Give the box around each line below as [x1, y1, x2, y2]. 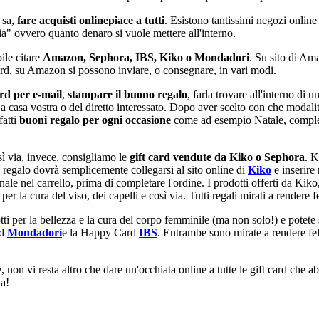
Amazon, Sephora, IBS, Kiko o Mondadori [43, 51, 249, 63]
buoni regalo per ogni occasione [19, 113, 171, 126]
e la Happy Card [62, 226, 139, 239]
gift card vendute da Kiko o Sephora [130, 150, 305, 163]
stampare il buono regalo [68, 88, 187, 100]
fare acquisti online [14, 14, 108, 26]
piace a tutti [108, 14, 164, 26]
